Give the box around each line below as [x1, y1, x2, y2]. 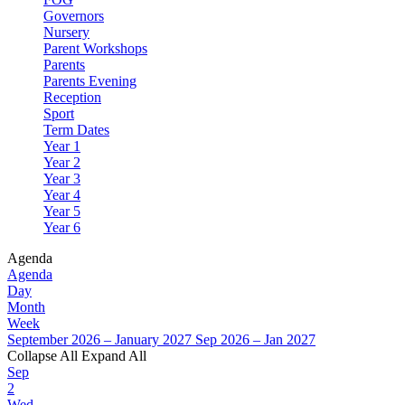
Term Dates [43, 122, 109, 138]
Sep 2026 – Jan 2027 [195, 332, 316, 348]
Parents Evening [43, 73, 137, 89]
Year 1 [43, 138, 80, 155]
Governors [43, 8, 104, 24]
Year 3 [43, 171, 80, 187]
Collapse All [7, 348, 81, 364]
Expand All [81, 348, 146, 364]
